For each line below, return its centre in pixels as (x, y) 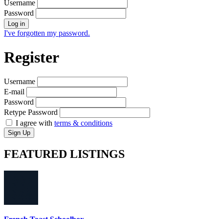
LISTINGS (97, 154)
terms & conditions (83, 123)
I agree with (34, 123)
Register (32, 57)
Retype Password (31, 112)
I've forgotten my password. (47, 33)
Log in (16, 24)
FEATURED (37, 154)
